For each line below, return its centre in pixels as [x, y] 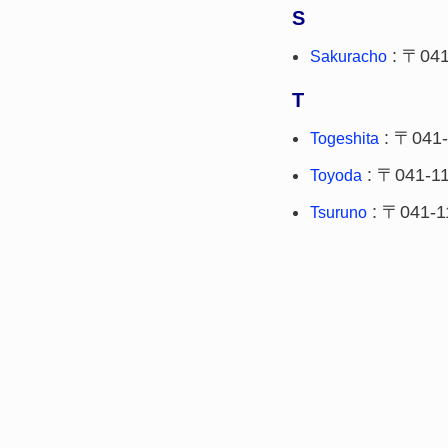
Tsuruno [338, 212]
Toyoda [336, 175]
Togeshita [344, 138]
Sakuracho [348, 56]
